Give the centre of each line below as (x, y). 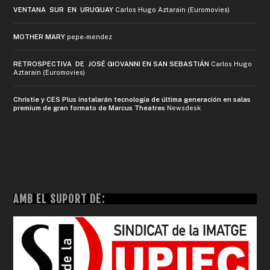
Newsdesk (184, 108)
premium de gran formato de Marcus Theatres (89, 108)
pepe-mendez (90, 36)
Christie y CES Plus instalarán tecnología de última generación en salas (132, 99)
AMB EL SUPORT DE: (59, 199)
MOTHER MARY (39, 36)
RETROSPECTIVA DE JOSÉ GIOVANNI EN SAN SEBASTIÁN (111, 64)
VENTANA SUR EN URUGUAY (64, 9)
